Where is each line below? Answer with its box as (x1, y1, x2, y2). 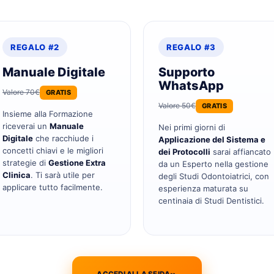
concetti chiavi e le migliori (2, 145, 103, 155)
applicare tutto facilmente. (2, 182, 103, 192)
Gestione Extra (48, 157, 106, 168)
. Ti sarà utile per (31, 169, 95, 180)
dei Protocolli (158, 146, 210, 157)
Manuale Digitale (2, 65, 105, 80)
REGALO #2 (10, 42, 59, 52)
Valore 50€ (158, 101, 196, 110)
